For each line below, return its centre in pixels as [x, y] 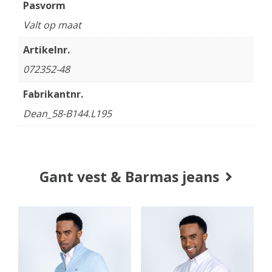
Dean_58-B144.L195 [67, 114]
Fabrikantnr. [53, 94]
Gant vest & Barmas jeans [130, 177]
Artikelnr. [46, 50]
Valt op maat [52, 25]
